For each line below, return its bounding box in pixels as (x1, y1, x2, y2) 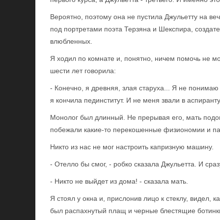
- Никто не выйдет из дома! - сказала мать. (50, 177, 188, 185)
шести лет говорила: (50, 67, 116, 75)
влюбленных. (50, 37, 92, 45)
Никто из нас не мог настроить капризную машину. (50, 143, 214, 151)
